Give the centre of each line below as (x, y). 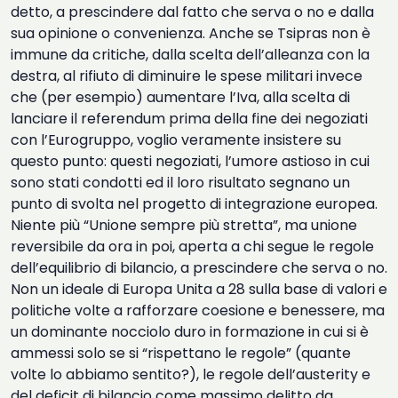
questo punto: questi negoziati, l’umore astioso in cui (190, 161)
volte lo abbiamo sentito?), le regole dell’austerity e (191, 374)
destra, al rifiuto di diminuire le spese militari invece (187, 76)
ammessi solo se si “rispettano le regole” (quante (181, 353)
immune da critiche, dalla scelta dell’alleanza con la (190, 55)
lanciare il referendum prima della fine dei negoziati (189, 119)
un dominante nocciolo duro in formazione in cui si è (190, 332)
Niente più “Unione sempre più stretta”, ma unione (184, 225)
